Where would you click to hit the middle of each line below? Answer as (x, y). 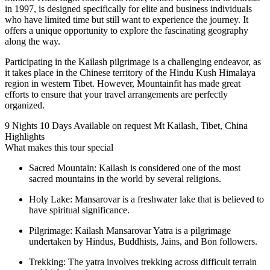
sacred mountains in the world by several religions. (125, 178)
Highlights (25, 136)
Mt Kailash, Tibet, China (201, 125)
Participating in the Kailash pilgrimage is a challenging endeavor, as (133, 61)
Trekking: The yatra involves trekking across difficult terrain (143, 262)
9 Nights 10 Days (38, 125)
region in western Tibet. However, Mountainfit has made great (123, 83)
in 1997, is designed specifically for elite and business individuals (128, 8)
